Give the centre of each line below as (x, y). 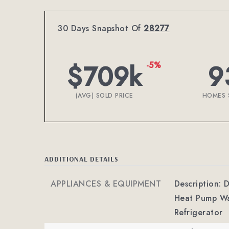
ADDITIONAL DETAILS (82, 159)
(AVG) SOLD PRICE (104, 96)
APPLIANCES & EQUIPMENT (106, 184)
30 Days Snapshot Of (101, 28)
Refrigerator (198, 212)
